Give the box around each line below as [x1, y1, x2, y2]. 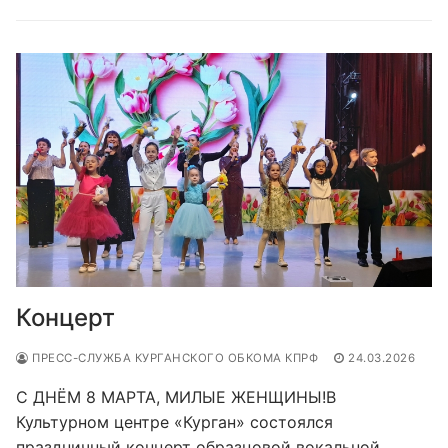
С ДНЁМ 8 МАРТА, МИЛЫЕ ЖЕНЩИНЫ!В [16, 386, 336, 407]
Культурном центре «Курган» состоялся [16, 411, 333, 432]
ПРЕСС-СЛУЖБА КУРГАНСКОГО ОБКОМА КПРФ [28, 350, 318, 365]
